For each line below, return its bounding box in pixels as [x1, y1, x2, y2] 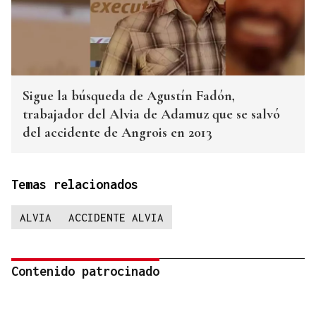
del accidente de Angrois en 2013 [23, 124, 212, 142]
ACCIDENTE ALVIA [68, 211, 164, 224]
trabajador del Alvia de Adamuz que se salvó [23, 106, 280, 123]
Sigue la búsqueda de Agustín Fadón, [23, 87, 235, 105]
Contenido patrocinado [11, 264, 159, 279]
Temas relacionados [11, 177, 138, 193]
